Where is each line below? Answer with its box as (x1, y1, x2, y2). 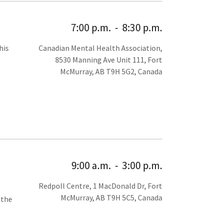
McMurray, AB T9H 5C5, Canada (61, 193, 162, 203)
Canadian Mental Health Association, (39, 43, 162, 53)
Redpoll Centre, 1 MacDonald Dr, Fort (39, 181, 162, 191)
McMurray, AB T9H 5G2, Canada (60, 66, 162, 77)
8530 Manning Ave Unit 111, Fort (55, 55, 162, 65)
